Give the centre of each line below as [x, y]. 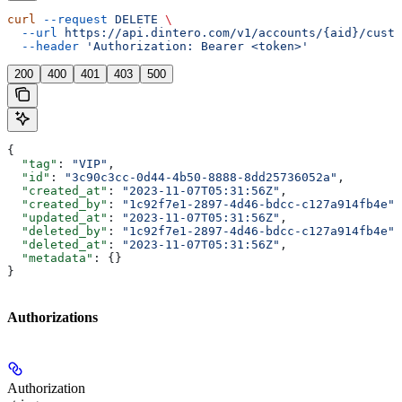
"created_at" [57, 191]
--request [72, 20]
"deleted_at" [57, 245]
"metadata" [50, 258]
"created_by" [57, 205]
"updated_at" [57, 218]
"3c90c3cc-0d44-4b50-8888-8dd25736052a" [201, 178]
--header [43, 47]
